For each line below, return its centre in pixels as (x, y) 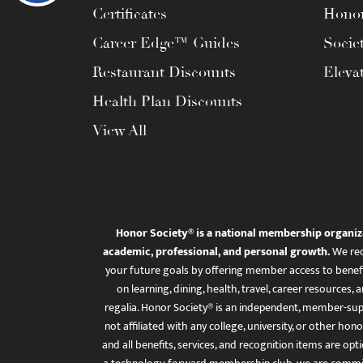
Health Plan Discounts (167, 101)
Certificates (130, 14)
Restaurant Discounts (164, 72)
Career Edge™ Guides (166, 43)
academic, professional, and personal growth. (216, 252)
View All (120, 130)
